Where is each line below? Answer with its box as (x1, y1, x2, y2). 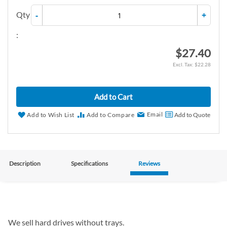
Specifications (71, 160, 108, 168)
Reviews (138, 160, 160, 168)
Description (9, 160, 41, 168)
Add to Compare (87, 111, 135, 119)
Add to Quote (174, 111, 210, 119)
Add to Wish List (27, 111, 75, 119)
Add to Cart (94, 92, 133, 102)
